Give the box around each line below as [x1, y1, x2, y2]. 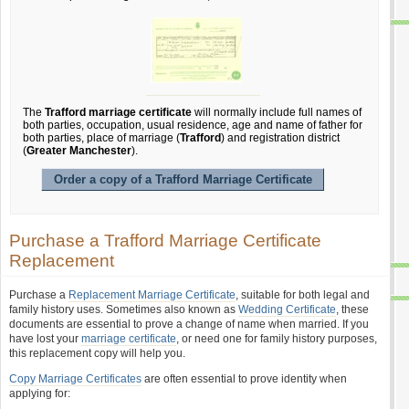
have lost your [9, 332, 81, 345]
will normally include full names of [192, 106, 362, 119]
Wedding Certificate [238, 303, 336, 316]
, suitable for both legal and [236, 288, 370, 301]
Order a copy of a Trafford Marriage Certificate [53, 173, 312, 186]
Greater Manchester [26, 144, 131, 157]
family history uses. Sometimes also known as [9, 303, 238, 316]
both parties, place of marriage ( [23, 131, 180, 144]
